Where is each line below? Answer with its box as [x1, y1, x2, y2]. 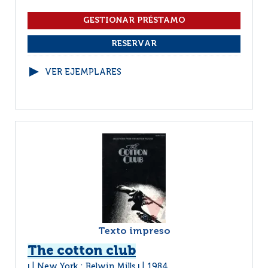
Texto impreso [98, 227, 170, 236]
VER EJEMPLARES [45, 68, 121, 77]
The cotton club [28, 245, 136, 258]
